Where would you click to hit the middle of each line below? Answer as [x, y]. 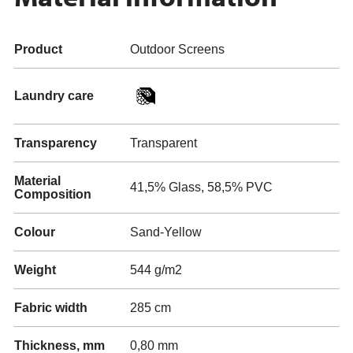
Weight [35, 270]
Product [38, 49]
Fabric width [51, 308]
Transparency [56, 143]
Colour [35, 232]
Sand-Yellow [166, 232]
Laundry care [54, 96]
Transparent [163, 143]
